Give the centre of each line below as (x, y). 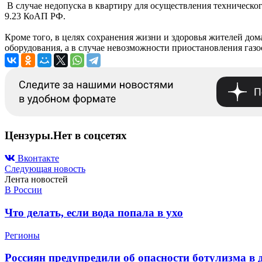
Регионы (22, 235)
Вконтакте (38, 158)
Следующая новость (45, 169)
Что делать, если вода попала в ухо (94, 212)
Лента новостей (36, 180)
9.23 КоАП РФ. (35, 16)
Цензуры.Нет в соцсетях (66, 136)
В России (23, 190)
